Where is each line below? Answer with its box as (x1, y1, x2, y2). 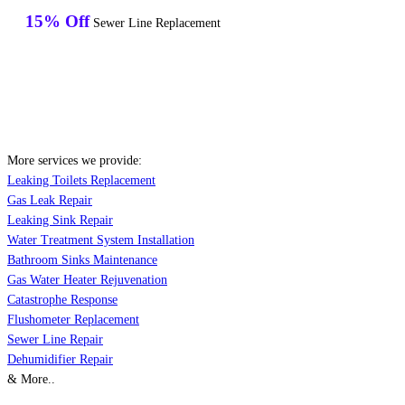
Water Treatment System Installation (7, 233, 194, 248)
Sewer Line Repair (7, 333, 103, 347)
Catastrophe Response (7, 293, 118, 307)
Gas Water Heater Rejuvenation (7, 273, 167, 287)
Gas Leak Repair (7, 193, 92, 208)
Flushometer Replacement (7, 313, 139, 327)
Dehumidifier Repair (7, 353, 113, 367)
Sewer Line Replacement (89, 16, 221, 31)
